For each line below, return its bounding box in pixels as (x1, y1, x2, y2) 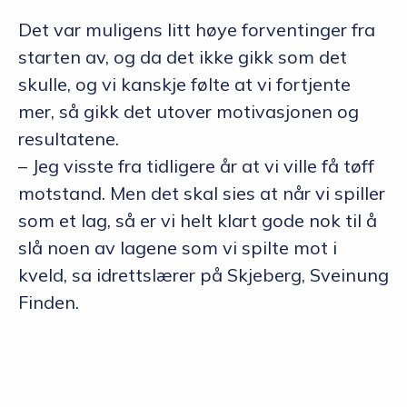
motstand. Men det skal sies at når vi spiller (18, 182, 385, 205)
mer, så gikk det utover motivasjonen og (18, 100, 359, 124)
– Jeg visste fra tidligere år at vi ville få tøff (18, 154, 374, 178)
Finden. (18, 291, 79, 314)
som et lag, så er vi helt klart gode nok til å (18, 209, 377, 233)
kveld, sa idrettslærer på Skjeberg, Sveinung (18, 263, 389, 287)
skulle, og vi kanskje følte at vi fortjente (18, 73, 351, 96)
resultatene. (18, 127, 119, 151)
